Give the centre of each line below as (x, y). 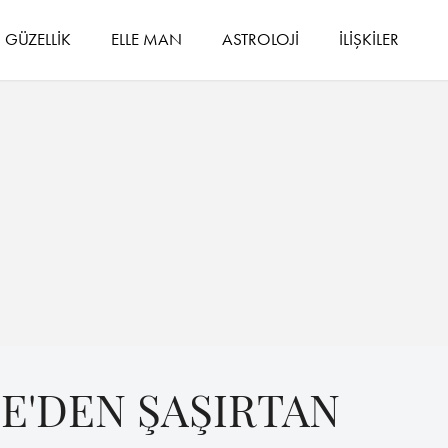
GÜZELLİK (38, 38)
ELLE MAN (147, 38)
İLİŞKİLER (369, 38)
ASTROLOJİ (261, 38)
